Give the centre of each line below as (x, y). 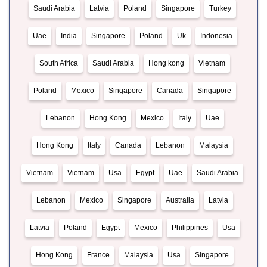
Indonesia (216, 36)
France (98, 255)
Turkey (220, 9)
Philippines (190, 228)
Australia (180, 201)
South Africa (59, 63)
